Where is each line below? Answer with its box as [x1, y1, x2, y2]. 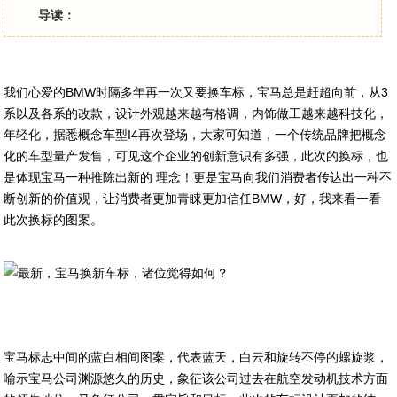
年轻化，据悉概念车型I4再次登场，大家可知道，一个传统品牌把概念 [4, 128, 387, 142]
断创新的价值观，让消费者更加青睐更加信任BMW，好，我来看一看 [4, 191, 382, 206]
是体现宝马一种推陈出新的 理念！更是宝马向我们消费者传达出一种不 [4, 170, 393, 184]
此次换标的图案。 [4, 213, 104, 227]
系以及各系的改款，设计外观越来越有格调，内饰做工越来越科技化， [4, 106, 389, 121]
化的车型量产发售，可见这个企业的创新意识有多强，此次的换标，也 [4, 149, 389, 163]
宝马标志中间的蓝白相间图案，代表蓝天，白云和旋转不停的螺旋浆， [4, 350, 389, 364]
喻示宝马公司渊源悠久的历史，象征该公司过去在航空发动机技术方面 [4, 371, 389, 385]
